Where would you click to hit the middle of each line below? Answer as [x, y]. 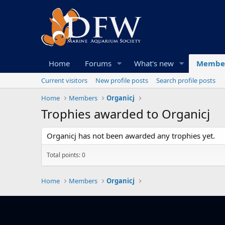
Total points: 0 [66, 155]
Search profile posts [186, 81]
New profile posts [122, 81]
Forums [98, 64]
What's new [154, 64]
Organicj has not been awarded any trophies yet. [131, 136]
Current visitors [64, 81]
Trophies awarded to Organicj [126, 114]
